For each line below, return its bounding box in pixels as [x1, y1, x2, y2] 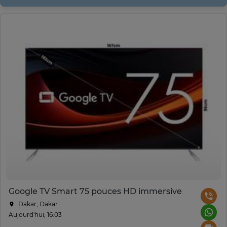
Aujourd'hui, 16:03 [9, 210, 62, 218]
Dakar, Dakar [17, 200, 58, 208]
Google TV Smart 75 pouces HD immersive [9, 186, 182, 196]
